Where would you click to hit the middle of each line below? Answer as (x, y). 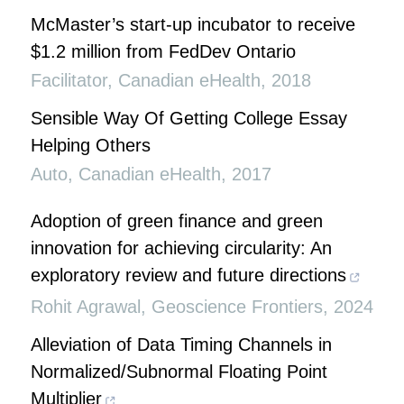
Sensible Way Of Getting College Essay (189, 118)
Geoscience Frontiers (237, 307)
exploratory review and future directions (188, 275)
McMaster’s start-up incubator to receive (193, 24)
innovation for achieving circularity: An (181, 248)
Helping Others (91, 145)
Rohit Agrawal (86, 307)
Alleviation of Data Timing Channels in (181, 344)
